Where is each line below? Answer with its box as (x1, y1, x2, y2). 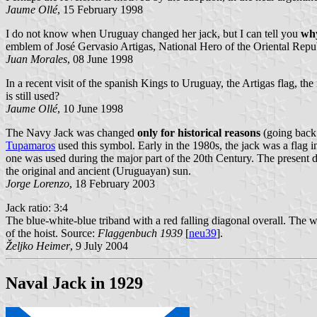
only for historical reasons (137, 127, 260, 139)
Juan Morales (6, 53, 67, 66)
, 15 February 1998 (57, 4, 143, 16)
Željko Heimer (6, 240, 70, 253)
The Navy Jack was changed (6, 127, 137, 139)
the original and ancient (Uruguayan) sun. (6, 165, 191, 178)
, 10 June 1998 (57, 103, 123, 115)
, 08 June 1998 (67, 53, 133, 66)
